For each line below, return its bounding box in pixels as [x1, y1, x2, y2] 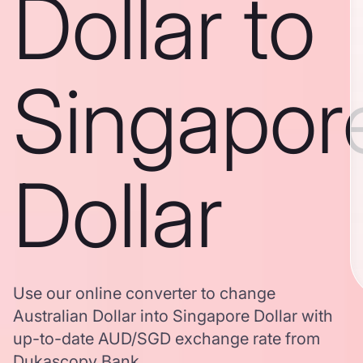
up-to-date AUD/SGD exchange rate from [13, 329, 320, 348]
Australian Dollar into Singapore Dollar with [13, 306, 333, 326]
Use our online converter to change [13, 284, 275, 303]
